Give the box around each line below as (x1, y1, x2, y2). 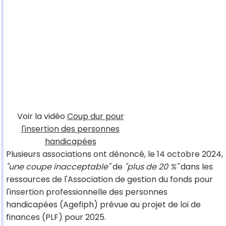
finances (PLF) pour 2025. (6, 211, 106, 223)
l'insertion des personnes (21, 123, 120, 135)
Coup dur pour (67, 110, 124, 123)
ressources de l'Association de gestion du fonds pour (6, 174, 213, 186)
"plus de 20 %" (125, 161, 179, 173)
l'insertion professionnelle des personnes (6, 186, 167, 198)
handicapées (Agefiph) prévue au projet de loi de (6, 199, 201, 211)
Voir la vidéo (17, 110, 67, 123)
